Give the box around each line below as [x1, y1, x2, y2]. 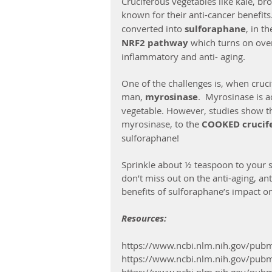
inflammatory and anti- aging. [121, 50, 245, 63]
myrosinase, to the [121, 117, 202, 130]
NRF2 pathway [121, 36, 191, 49]
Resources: [121, 211, 166, 225]
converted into [121, 22, 185, 35]
